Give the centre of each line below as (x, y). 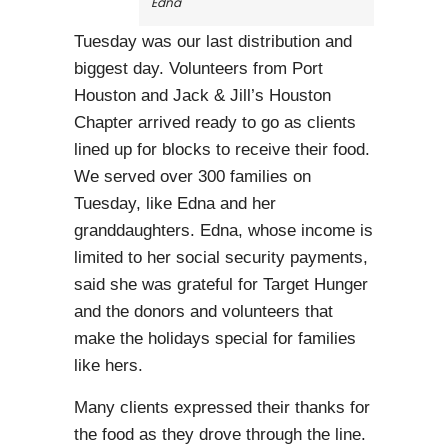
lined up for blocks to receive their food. (222, 149)
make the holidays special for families (215, 338)
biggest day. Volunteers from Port (198, 68)
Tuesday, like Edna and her (175, 203)
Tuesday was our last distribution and (213, 41)
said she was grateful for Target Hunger (221, 284)
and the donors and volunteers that (203, 311)
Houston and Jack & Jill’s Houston (202, 95)
